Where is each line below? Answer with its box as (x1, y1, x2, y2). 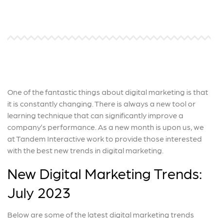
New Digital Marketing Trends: (7, 163, 202, 182)
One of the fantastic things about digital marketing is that (7, 87, 208, 96)
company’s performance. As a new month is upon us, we (7, 122, 204, 131)
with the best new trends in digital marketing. (7, 145, 165, 155)
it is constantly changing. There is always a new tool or (7, 98, 196, 108)
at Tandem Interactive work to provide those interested (7, 133, 202, 143)
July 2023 (7, 182, 71, 200)
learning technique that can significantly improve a (7, 110, 183, 120)
